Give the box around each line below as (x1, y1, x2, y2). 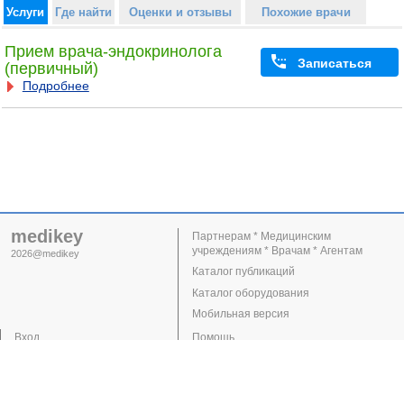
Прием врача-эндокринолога (4, 42, 222, 61)
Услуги (6, 5, 45, 19)
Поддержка (192, 352, 251, 365)
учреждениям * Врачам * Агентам (192, 243, 363, 257)
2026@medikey (11, 248, 79, 259)
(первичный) (4, 60, 98, 78)
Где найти (54, 5, 112, 19)
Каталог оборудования (192, 286, 310, 299)
